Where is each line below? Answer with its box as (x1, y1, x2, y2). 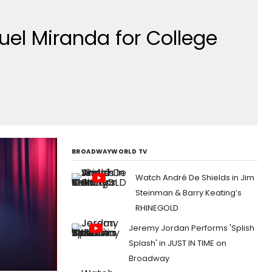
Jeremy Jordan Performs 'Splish (129, 222, 254, 234)
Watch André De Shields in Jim (135, 171, 254, 183)
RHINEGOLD (135, 202, 178, 214)
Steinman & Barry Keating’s (135, 186, 242, 199)
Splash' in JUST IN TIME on (129, 237, 226, 249)
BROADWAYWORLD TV (72, 146, 148, 156)
